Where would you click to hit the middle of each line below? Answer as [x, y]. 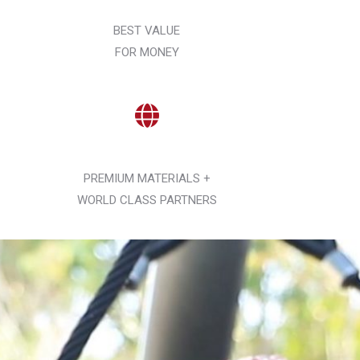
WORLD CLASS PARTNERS [147, 200]
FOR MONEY [147, 53]
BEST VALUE [147, 31]
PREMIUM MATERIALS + [147, 179]
